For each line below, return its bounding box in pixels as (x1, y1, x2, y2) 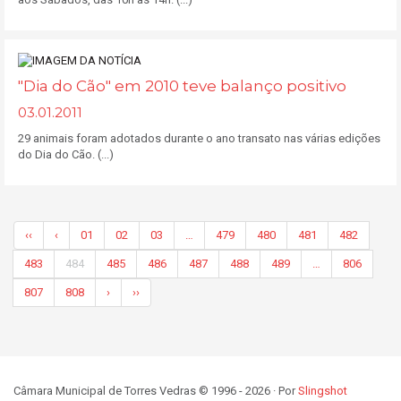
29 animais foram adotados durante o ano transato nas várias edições (18, 132, 380, 146)
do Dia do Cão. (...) (18, 148, 114, 162)
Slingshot (298, 384, 347, 398)
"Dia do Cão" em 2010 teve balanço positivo (18, 77, 346, 96)
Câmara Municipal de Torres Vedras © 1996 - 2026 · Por (13, 384, 298, 398)
